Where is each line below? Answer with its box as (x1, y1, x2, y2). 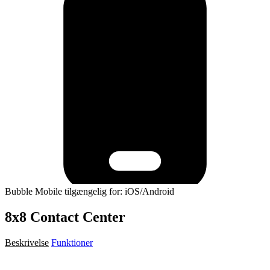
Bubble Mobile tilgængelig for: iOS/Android (5, 186, 174, 196)
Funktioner (51, 237, 93, 248)
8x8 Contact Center (5, 209, 125, 225)
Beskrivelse (5, 237, 49, 248)
